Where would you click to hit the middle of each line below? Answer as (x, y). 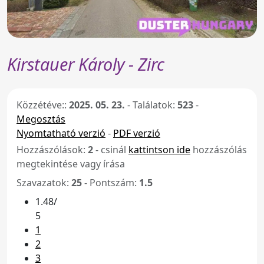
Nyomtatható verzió (61, 133)
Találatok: (155, 105)
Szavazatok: (44, 182)
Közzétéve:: (43, 105)
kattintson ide (159, 149)
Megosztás (41, 119)
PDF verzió (137, 133)
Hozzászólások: (52, 149)
